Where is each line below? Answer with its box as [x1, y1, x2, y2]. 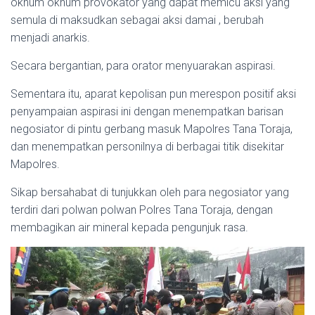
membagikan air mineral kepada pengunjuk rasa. [11, 220, 248, 234]
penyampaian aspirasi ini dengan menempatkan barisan [11, 104, 283, 118]
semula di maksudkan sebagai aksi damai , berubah [11, 13, 264, 27]
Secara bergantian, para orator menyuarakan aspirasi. [11, 58, 276, 72]
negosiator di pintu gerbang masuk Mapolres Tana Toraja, [11, 122, 292, 136]
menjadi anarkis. [11, 30, 90, 44]
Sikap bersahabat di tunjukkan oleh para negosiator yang [11, 185, 289, 199]
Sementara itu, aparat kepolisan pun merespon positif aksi [11, 86, 296, 101]
